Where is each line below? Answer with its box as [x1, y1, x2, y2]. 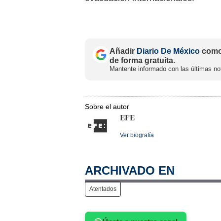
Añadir [110, 46, 137, 55]
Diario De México [137, 46, 200, 55]
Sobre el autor [85, 102, 129, 110]
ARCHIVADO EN [85, 163, 175, 177]
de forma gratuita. [110, 56, 175, 65]
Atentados [89, 185, 116, 192]
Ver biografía [120, 131, 154, 139]
